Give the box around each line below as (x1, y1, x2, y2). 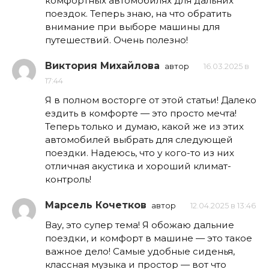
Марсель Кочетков (45, 199, 147, 211)
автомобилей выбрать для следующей (45, 133, 233, 145)
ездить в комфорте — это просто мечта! (45, 107, 237, 119)
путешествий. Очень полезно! (45, 34, 188, 46)
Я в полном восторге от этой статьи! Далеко (45, 94, 256, 106)
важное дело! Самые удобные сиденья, (45, 245, 235, 257)
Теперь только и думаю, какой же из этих (45, 120, 244, 132)
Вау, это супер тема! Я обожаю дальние (45, 219, 234, 231)
